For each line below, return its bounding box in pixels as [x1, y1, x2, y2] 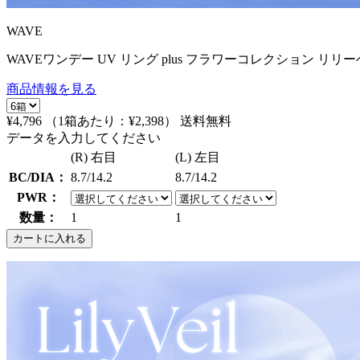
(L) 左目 [175, 150, 220, 164]
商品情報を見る [6, 82, 96, 96]
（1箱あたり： [45, 114, 129, 128]
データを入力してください [6, 131, 161, 145]
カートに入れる [13, 232, 86, 244]
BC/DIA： [9, 170, 67, 184]
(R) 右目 [71, 150, 117, 164]
